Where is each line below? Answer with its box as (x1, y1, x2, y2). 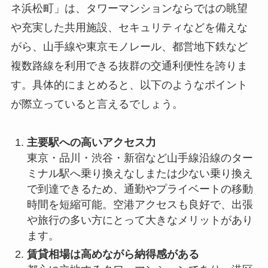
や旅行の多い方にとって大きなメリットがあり (26, 214, 253, 227)
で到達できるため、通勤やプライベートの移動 (26, 183, 253, 196)
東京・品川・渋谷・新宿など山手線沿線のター (26, 152, 253, 165)
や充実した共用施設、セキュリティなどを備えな (10, 21, 248, 33)
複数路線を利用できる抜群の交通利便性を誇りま (10, 59, 248, 72)
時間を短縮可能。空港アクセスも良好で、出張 (26, 199, 253, 211)
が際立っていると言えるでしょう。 (10, 98, 183, 110)
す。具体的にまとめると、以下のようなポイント (10, 78, 248, 91)
